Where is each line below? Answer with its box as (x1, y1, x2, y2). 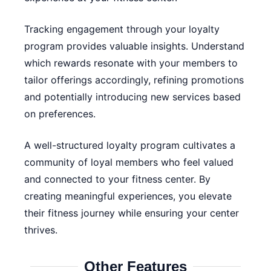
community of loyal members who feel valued (24, 156, 233, 168)
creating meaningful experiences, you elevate (24, 190, 232, 202)
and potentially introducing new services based (24, 91, 241, 103)
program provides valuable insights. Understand (24, 40, 244, 52)
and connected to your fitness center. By (24, 173, 211, 185)
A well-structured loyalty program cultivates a (24, 139, 235, 151)
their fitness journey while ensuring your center (24, 207, 239, 219)
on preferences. (24, 108, 96, 120)
